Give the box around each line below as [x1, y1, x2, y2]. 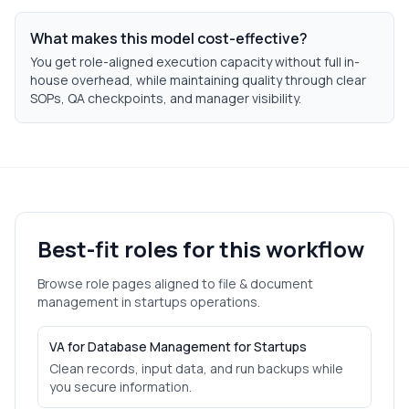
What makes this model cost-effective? [30, 28, 308, 48]
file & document [218, 275, 313, 292]
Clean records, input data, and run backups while [49, 360, 343, 377]
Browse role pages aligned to [37, 275, 218, 292]
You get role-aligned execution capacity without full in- [30, 53, 360, 70]
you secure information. [49, 378, 192, 395]
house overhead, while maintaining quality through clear [30, 71, 366, 89]
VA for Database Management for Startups [49, 338, 307, 355]
